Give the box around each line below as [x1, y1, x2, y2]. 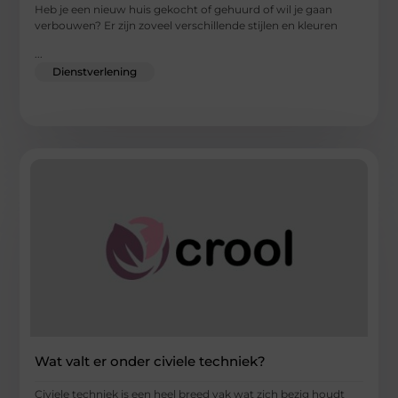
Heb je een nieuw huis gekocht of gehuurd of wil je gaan [35, 2, 333, 16]
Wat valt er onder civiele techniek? [35, 353, 267, 370]
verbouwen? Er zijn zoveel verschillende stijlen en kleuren [35, 18, 338, 32]
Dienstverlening [52, 65, 138, 79]
